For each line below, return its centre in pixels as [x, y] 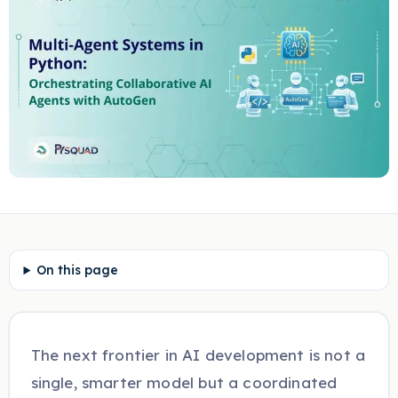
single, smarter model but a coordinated [184, 383]
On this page [78, 271]
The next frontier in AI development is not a [198, 355]
